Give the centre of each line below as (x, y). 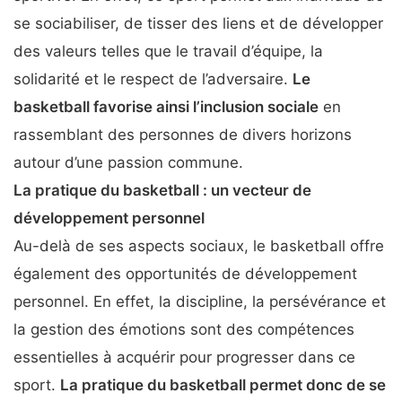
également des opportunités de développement (185, 273)
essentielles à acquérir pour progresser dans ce (184, 357)
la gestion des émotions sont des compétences (184, 329)
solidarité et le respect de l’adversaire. (153, 79)
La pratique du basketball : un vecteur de (162, 190)
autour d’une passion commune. (128, 162)
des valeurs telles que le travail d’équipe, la (168, 51)
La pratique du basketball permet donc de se (223, 385)
